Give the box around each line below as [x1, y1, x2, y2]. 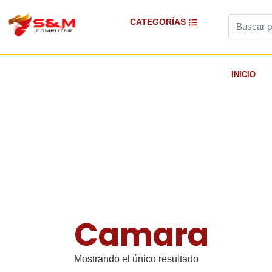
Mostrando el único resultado [74, 253, 199, 264]
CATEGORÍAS [130, 17, 186, 27]
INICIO [231, 69, 256, 79]
